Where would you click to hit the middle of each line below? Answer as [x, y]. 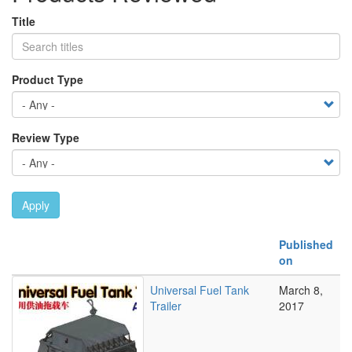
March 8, [301, 290]
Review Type [46, 137]
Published [306, 244]
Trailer [166, 306]
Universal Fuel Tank [200, 290]
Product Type [48, 79]
